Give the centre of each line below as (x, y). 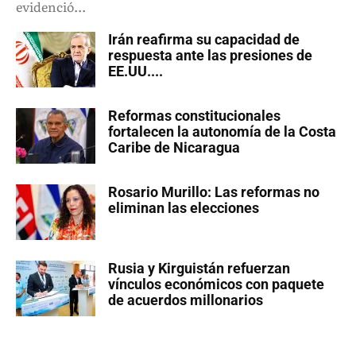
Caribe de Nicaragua (174, 148)
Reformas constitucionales (194, 116)
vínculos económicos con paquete (216, 284)
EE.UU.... (135, 72)
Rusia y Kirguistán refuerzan (199, 269)
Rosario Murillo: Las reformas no (214, 192)
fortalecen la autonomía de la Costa (222, 132)
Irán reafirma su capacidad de (204, 40)
